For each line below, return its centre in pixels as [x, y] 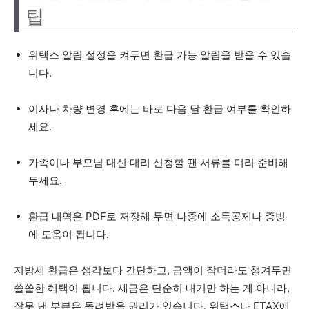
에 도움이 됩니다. [69, 234]
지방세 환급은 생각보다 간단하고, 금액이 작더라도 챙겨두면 [153, 270]
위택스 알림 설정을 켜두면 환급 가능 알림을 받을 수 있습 [160, 55]
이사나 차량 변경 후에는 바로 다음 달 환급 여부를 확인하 [160, 109]
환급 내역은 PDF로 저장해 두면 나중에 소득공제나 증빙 [157, 216]
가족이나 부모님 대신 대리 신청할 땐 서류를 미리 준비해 [158, 162]
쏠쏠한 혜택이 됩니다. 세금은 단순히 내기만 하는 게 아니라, [152, 288]
